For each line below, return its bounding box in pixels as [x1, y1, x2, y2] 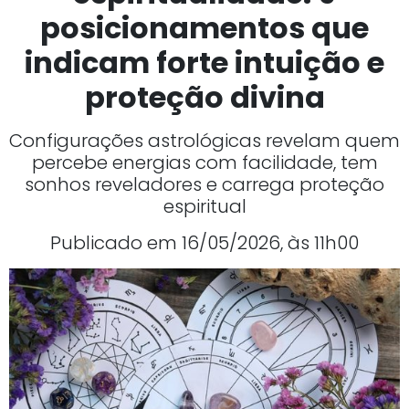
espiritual [163, 194, 246, 220]
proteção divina [84, 77, 325, 119]
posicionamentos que [40, 7, 369, 49]
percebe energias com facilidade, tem [31, 150, 378, 176]
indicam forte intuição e [25, 42, 384, 84]
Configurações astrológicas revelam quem [9, 128, 400, 154]
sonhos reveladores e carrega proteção [25, 172, 384, 198]
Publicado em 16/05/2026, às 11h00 [50, 230, 359, 257]
